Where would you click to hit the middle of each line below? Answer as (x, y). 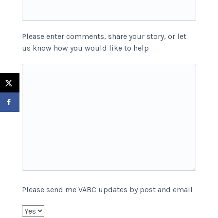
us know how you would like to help (85, 48)
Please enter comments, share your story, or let (104, 36)
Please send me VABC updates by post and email (107, 190)
